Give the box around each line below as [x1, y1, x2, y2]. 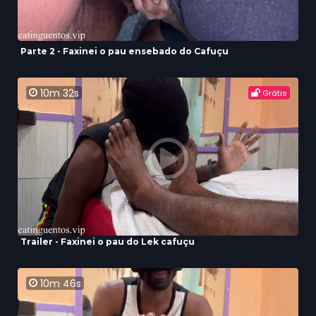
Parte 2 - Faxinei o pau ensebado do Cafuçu [20, 46, 229, 57]
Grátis [260, 87, 287, 99]
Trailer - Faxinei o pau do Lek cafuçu [20, 236, 195, 248]
